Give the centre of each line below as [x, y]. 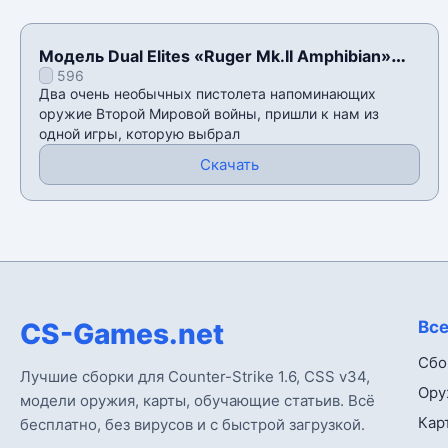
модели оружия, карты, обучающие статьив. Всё [197, 401]
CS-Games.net [122, 334]
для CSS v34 [89, 79]
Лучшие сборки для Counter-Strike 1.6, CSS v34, [195, 377]
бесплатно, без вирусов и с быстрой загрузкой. [192, 425]
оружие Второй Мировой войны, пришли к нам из [209, 114]
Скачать [229, 165]
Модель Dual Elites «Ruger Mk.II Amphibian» [215, 56]
